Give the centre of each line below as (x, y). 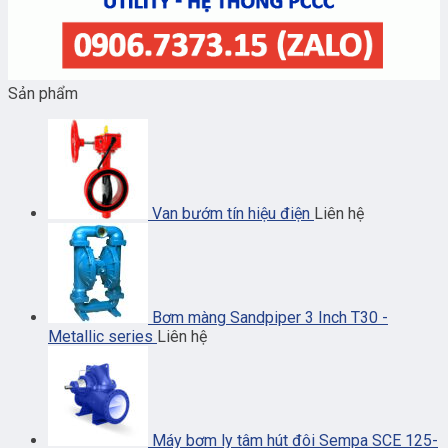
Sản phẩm (43, 94)
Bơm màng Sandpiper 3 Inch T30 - (270, 318)
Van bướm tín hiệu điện (231, 214)
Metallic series (100, 337)
